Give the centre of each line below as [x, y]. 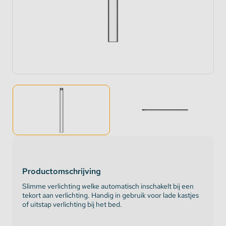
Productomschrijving [62, 171]
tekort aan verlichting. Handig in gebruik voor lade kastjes [110, 195]
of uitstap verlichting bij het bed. [72, 204]
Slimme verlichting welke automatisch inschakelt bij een [108, 186]
